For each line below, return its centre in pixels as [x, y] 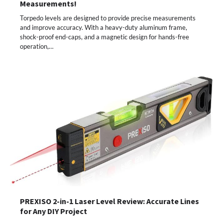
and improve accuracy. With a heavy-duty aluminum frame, [104, 28]
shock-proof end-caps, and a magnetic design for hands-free [105, 37]
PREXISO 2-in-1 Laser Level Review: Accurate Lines [110, 201]
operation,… [37, 47]
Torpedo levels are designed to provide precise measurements [108, 18]
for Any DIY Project [54, 211]
